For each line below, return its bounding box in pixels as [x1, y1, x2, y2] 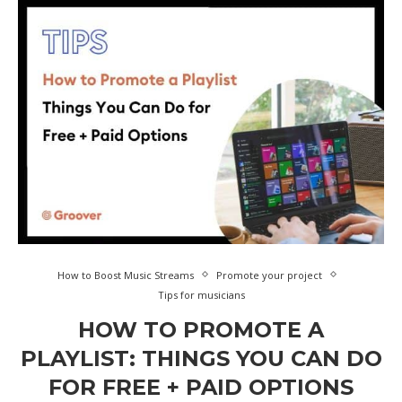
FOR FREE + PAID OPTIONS [48, 373, 354, 400]
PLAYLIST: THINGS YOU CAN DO [20, 345, 382, 371]
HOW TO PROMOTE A [78, 316, 324, 343]
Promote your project [216, 267, 322, 282]
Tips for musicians [157, 287, 245, 301]
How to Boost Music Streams [57, 267, 194, 282]
